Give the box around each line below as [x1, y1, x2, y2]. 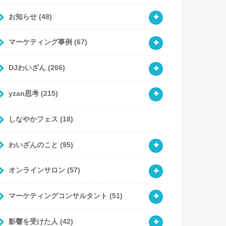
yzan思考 [8, 89, 41, 98]
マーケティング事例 [8, 38, 74, 46]
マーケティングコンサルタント [8, 192, 109, 200]
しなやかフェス [8, 115, 60, 123]
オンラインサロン [8, 166, 67, 175]
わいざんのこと [8, 140, 60, 149]
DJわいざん [8, 64, 48, 72]
